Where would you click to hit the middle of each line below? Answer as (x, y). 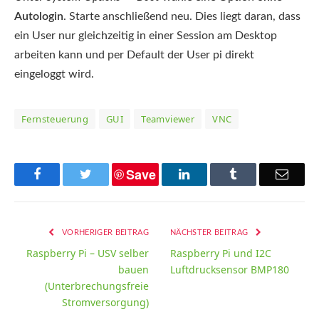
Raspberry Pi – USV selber (88, 253)
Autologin (39, 16)
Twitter (110, 173)
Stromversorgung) (105, 302)
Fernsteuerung (55, 119)
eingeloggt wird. (54, 74)
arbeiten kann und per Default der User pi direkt (134, 54)
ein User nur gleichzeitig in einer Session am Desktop (146, 35)
